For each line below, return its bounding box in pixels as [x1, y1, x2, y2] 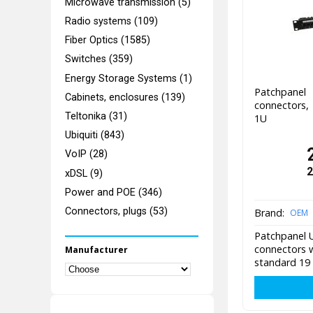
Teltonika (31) [65, 110, 128, 122]
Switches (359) [65, 53, 133, 66]
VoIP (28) [65, 148, 108, 161]
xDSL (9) [65, 167, 103, 180]
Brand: [254, 205, 284, 219]
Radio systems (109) [65, 15, 159, 27]
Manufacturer [65, 243, 129, 256]
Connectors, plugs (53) [65, 205, 168, 218]
